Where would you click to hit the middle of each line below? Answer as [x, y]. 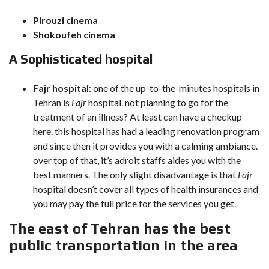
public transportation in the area [123, 245]
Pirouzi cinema [65, 20]
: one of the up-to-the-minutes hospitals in [174, 88]
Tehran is [52, 102]
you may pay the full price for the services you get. [136, 203]
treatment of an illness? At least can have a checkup [138, 116]
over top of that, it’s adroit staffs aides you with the [137, 160]
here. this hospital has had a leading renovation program [146, 131]
